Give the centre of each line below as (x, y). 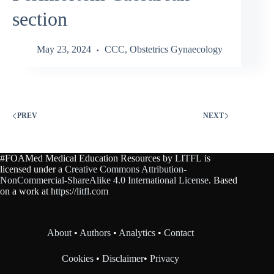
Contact (179, 233)
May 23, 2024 (64, 49)
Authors (95, 233)
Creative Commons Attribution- (126, 169)
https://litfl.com (80, 191)
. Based (223, 180)
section (40, 19)
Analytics (137, 233)
